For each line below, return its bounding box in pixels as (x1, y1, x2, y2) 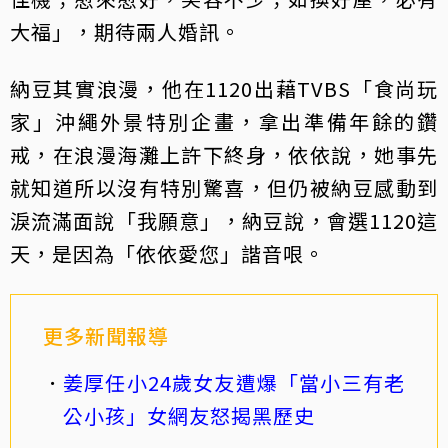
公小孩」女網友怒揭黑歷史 (63, 401, 315, 431)
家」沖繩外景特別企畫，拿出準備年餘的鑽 (10, 107, 438, 137)
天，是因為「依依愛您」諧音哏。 (10, 239, 325, 269)
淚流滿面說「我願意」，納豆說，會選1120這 (10, 206, 438, 236)
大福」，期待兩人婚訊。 (10, 17, 241, 47)
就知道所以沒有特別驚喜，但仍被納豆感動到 (10, 173, 438, 203)
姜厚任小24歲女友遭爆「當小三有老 (63, 368, 405, 398)
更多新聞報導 (43, 321, 169, 351)
